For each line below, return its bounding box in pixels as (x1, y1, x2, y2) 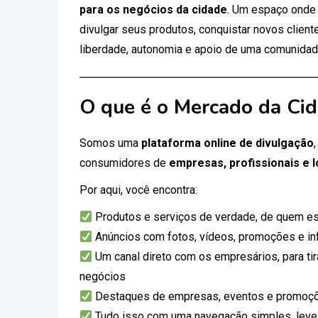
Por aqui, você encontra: (79, 183, 197, 197)
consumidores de (79, 156, 169, 170)
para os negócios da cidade (79, 3, 227, 16)
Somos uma (79, 136, 141, 150)
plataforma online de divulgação (141, 136, 314, 150)
